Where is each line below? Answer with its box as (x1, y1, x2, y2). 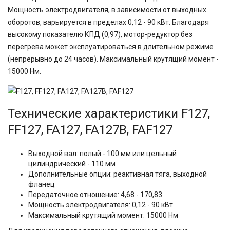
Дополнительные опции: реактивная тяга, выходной (28, 170, 207, 178)
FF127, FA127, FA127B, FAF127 (8, 123, 172, 137)
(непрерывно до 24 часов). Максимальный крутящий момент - (8, 55, 219, 63)
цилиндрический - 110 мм (28, 160, 116, 168)
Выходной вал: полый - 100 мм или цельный (28, 149, 177, 158)
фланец (28, 180, 55, 188)
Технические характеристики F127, (8, 106, 210, 121)
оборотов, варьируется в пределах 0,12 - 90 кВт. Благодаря (8, 18, 209, 26)
